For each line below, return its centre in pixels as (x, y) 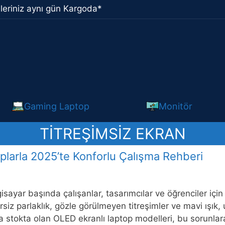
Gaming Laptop (57, 106)
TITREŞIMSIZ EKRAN (113, 133)
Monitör (176, 106)
